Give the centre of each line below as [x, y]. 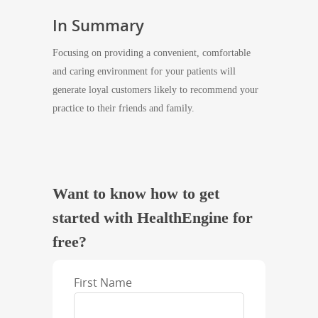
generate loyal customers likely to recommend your [155, 90]
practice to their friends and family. [124, 108]
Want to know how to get [136, 193]
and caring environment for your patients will [144, 71]
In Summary [98, 25]
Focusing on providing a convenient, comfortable [152, 53]
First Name [103, 283]
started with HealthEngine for [153, 218]
